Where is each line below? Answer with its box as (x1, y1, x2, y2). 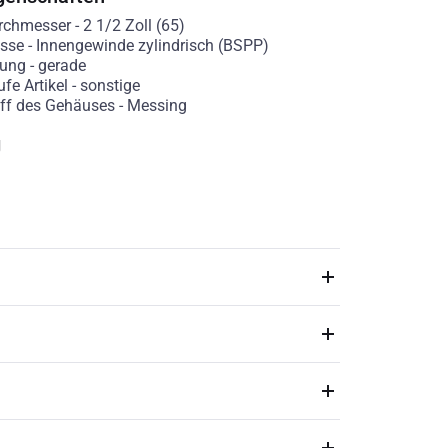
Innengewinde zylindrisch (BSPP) (35, 36, 269, 55)
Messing (126, 96, 187, 115)
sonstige (79, 76, 140, 95)
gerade (37, 56, 86, 75)
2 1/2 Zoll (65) (82, 16, 185, 35)
